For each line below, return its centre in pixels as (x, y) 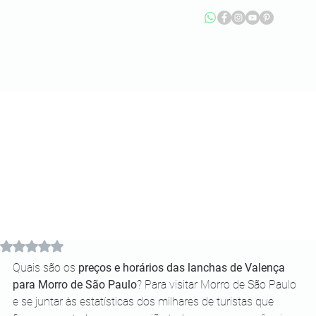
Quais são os (45, 268)
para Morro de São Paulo (75, 285)
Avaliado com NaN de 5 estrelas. (99, 245)
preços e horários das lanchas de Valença (183, 268)
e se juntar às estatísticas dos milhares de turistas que (145, 302)
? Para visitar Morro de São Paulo (218, 285)
